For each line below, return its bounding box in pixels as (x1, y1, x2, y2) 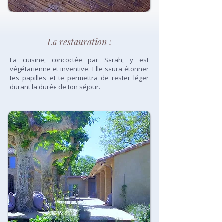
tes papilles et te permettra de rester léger (10, 73, 149, 82)
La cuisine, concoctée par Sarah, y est (10, 55, 149, 64)
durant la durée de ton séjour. (10, 82, 100, 91)
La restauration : (47, 36, 111, 48)
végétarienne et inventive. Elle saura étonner (10, 64, 149, 73)
